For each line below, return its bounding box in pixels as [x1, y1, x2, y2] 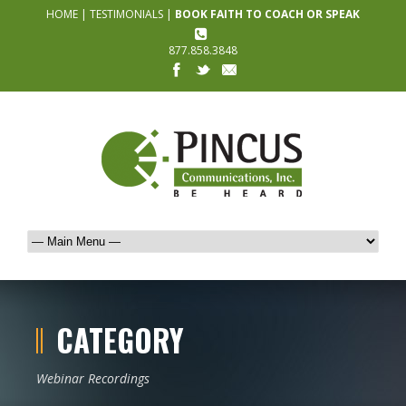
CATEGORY [56, 318, 184, 362]
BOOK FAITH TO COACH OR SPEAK [175, 6, 360, 22]
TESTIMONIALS [90, 6, 163, 22]
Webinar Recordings [36, 370, 150, 387]
